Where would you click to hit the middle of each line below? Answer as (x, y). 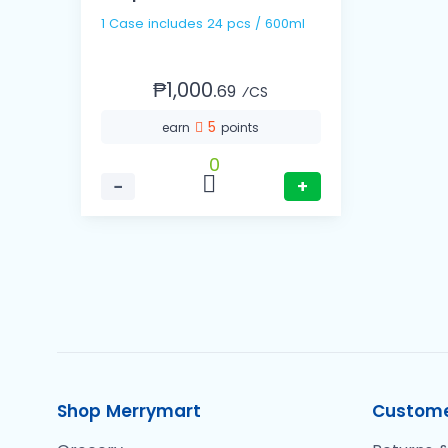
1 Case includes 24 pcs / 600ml (256, 24)
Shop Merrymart (129, 411)
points (240, 128)
